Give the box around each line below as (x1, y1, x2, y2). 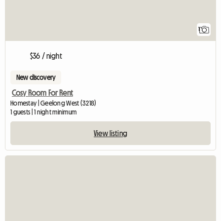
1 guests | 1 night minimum (10, 109, 77, 116)
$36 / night (30, 52, 62, 60)
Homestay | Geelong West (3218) (10, 100, 97, 107)
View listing (94, 129, 127, 138)
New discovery (16, 74, 56, 81)
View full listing (167, 176, 212, 184)
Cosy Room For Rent (12, 89, 73, 97)
